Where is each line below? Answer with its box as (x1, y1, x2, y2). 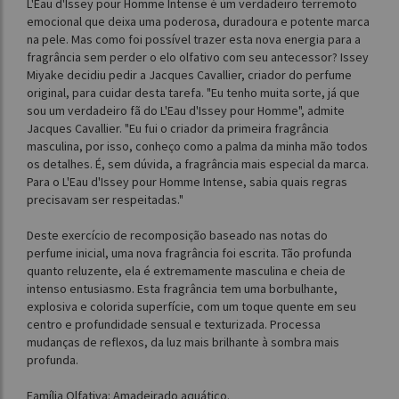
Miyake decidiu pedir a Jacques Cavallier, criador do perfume (27, 67, 352, 84)
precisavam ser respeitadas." (27, 191, 183, 208)
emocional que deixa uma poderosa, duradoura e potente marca (27, 13, 370, 30)
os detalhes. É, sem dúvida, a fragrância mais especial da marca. (27, 156, 369, 173)
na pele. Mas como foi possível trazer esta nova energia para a (27, 31, 361, 48)
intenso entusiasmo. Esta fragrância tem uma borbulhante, (27, 281, 338, 297)
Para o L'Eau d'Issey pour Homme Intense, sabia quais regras (27, 174, 347, 191)
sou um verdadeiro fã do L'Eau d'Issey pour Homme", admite (27, 102, 345, 119)
